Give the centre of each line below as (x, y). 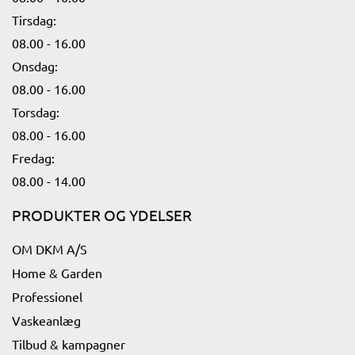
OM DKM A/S (50, 249)
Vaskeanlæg (46, 320)
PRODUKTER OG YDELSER (102, 215)
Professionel (47, 296)
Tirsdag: (34, 20)
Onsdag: (35, 66)
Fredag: (33, 158)
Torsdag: (36, 112)
